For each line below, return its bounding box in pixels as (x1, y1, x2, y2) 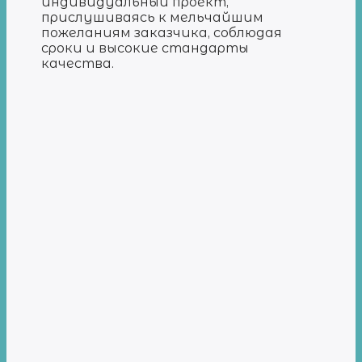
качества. (41, 55, 115, 71)
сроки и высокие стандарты (41, 40, 250, 56)
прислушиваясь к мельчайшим (41, 9, 264, 25)
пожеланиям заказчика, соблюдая (41, 24, 283, 40)
